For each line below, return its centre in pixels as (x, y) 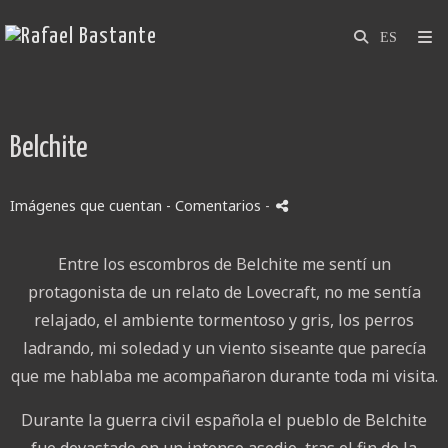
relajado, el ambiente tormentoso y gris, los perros (224, 320)
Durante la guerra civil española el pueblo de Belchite (224, 420)
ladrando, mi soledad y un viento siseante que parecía (224, 348)
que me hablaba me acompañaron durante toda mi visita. (224, 376)
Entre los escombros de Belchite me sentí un (224, 264)
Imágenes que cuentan (86, 205)
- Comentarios (215, 205)
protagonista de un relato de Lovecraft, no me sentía (224, 292)
